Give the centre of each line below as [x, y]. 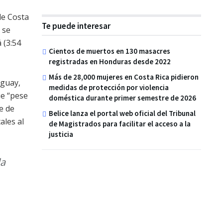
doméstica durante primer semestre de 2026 [122, 98]
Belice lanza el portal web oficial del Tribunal [122, 113]
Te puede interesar [76, 26]
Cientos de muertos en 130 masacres [110, 51]
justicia [61, 134]
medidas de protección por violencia [109, 87]
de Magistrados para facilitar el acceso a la [120, 123]
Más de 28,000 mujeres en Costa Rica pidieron [124, 77]
